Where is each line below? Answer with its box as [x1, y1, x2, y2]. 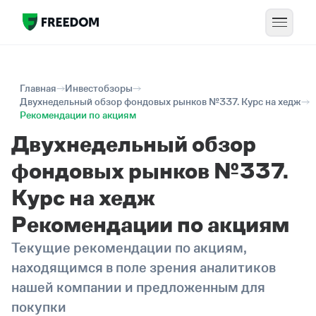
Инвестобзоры [65, 83, 133, 94]
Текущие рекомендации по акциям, [11, 240, 247, 255]
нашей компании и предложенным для [11, 279, 265, 295]
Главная [20, 83, 56, 94]
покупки [11, 299, 66, 315]
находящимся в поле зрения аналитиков [11, 260, 276, 275]
